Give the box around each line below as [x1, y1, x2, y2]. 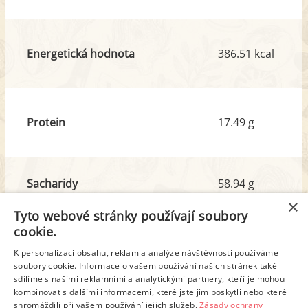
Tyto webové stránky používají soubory [14, 208, 248, 224]
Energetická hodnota [26, 46, 135, 62]
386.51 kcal [218, 46, 274, 62]
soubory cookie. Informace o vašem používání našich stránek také [14, 260, 277, 272]
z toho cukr [37, 191, 96, 207]
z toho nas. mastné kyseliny [37, 260, 180, 276]
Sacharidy [26, 176, 78, 192]
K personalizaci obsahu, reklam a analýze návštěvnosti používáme [14, 247, 278, 258]
